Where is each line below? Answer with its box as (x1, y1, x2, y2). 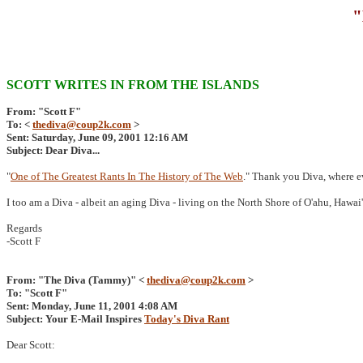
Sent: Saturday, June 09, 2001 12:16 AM (6, 131, 188, 143)
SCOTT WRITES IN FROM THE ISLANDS (6, 78, 259, 92)
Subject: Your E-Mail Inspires (6, 313, 144, 325)
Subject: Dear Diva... (6, 144, 100, 156)
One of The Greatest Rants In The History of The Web (11, 170, 243, 182)
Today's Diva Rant (144, 313, 229, 325)
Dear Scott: (6, 339, 55, 351)
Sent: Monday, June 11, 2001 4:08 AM (6, 300, 177, 312)
